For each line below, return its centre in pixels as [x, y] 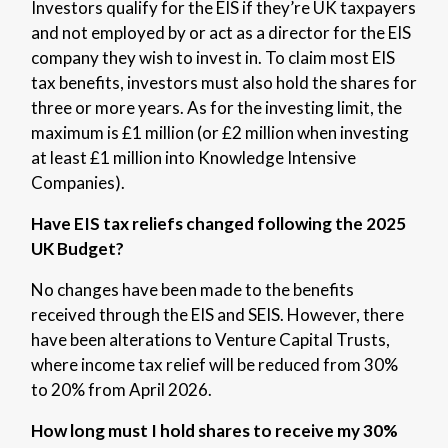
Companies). [77, 182]
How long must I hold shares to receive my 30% [214, 430]
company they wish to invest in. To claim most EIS [212, 57]
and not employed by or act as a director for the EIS [220, 32]
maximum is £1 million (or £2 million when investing [219, 132]
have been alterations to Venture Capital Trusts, [210, 339]
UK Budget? [77, 248]
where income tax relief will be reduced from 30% [214, 364]
